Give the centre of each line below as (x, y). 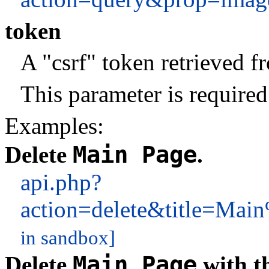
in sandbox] (68, 238)
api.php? (61, 183)
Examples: (54, 125)
